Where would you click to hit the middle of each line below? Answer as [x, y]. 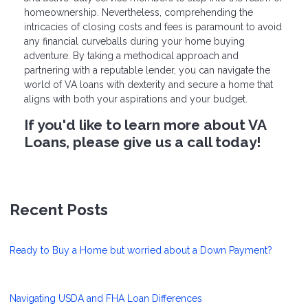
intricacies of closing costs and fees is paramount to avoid [153, 27]
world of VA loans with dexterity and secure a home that [148, 85]
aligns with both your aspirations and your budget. [136, 99]
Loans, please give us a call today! [143, 142]
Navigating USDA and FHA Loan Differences [106, 298]
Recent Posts [59, 209]
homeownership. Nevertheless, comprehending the [139, 13]
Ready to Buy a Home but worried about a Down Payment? [141, 250]
